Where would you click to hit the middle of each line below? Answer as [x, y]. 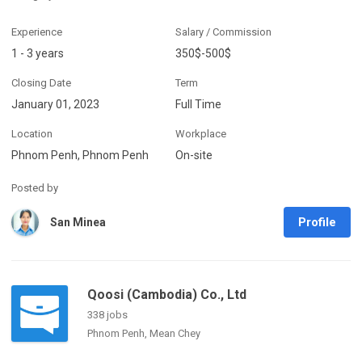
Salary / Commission [224, 32]
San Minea [78, 222]
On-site [194, 155]
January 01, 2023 [55, 104]
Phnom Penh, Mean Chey [144, 333]
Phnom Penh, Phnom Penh [80, 155]
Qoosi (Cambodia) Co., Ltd [167, 295]
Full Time [199, 104]
